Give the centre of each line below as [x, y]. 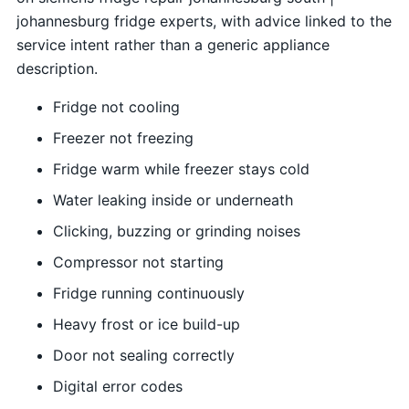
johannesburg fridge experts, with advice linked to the [204, 21]
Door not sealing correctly [143, 356]
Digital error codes [117, 387]
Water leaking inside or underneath [173, 200]
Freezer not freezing [123, 138]
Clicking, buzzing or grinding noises [176, 231]
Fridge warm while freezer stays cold [181, 169]
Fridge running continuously [148, 294]
